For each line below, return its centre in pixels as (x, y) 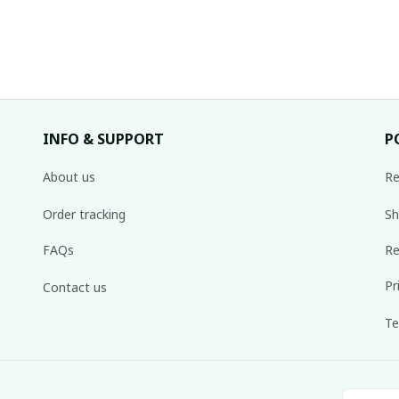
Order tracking (84, 214)
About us (69, 176)
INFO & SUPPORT (103, 139)
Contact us (75, 287)
